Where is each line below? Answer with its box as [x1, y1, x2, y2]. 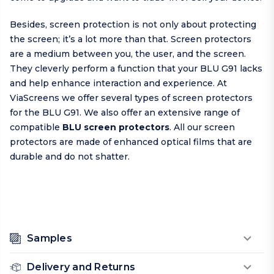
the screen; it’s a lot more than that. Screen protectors [10, 34, 251, 45]
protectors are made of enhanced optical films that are [10, 136, 252, 148]
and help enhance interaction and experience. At [10, 78, 227, 89]
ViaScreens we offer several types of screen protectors [10, 92, 253, 104]
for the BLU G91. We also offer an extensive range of [10, 107, 240, 119]
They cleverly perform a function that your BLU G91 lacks [10, 63, 262, 75]
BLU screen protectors [62, 122, 169, 133]
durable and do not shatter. [10, 151, 130, 163]
